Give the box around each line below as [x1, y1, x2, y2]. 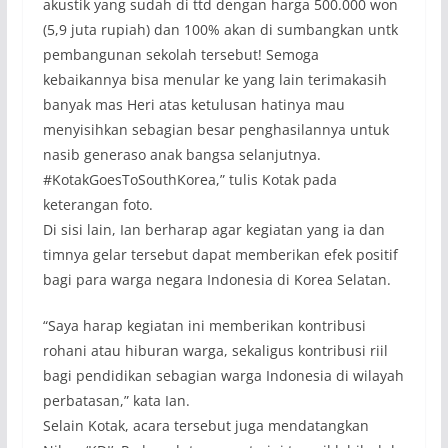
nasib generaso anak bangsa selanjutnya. [42, 145, 321, 165]
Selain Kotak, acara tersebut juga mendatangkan [42, 416, 369, 436]
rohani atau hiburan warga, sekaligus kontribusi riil [42, 341, 388, 361]
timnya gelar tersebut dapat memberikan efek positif [42, 245, 398, 265]
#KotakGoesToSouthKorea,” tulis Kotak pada [42, 170, 337, 190]
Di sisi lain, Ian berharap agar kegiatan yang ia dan [42, 220, 385, 240]
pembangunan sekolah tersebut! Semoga [42, 45, 319, 65]
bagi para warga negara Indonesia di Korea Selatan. [42, 270, 391, 290]
